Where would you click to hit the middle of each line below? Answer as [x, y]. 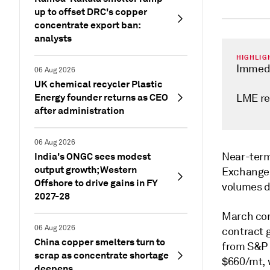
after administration [79, 111]
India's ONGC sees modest [93, 156]
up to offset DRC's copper [91, 12]
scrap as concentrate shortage [102, 255]
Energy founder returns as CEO [101, 97]
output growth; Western [86, 170]
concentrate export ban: [87, 25]
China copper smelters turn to [100, 242]
